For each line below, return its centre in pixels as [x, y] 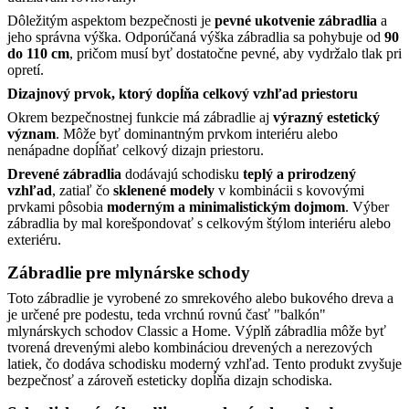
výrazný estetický [326, 117]
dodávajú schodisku [182, 173]
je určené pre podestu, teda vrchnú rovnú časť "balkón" [167, 314]
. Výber [367, 206]
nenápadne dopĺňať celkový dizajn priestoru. [136, 150]
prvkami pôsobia [57, 206]
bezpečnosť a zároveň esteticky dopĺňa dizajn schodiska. [170, 380]
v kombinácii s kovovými [289, 190]
